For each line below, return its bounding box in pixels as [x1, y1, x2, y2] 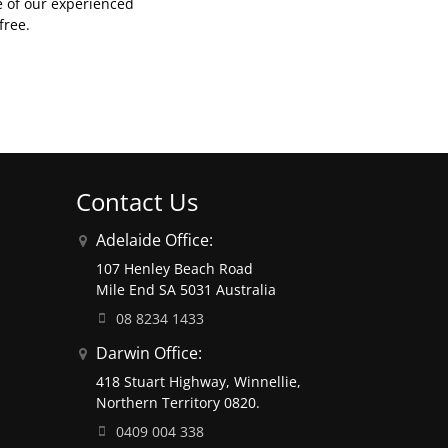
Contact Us [76, 184, 198, 218]
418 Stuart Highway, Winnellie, [96, 371, 301, 391]
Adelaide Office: [96, 228, 213, 251]
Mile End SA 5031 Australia [96, 279, 276, 299]
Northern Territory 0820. [96, 392, 260, 412]
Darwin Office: [96, 341, 202, 364]
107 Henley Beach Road [96, 258, 253, 278]
